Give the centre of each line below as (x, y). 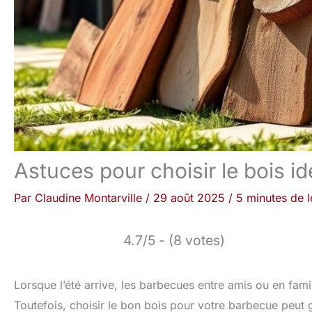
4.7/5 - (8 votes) (174, 240)
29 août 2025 (191, 197)
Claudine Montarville (90, 197)
